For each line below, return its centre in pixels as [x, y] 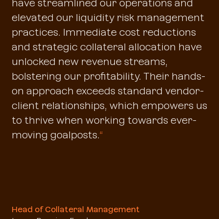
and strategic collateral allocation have [107, 46]
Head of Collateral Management [76, 208]
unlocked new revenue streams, [90, 60]
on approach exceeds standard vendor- [108, 90]
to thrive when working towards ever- [104, 119]
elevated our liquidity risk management [108, 16]
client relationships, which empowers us [109, 104]
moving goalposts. [55, 134]
